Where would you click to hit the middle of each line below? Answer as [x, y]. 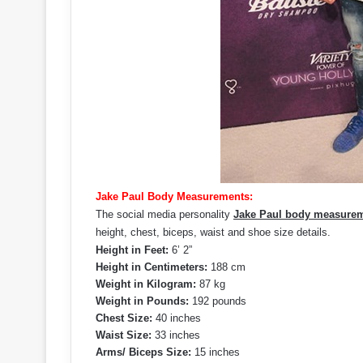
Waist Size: [124, 335]
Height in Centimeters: [152, 267]
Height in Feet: [132, 250]
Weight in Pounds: [142, 301]
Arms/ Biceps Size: [143, 352]
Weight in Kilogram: [146, 284]
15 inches [216, 352]
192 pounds [218, 301]
